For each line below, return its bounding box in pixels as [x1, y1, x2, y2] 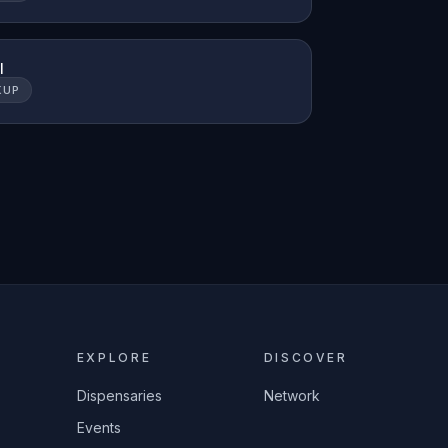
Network [263, 387, 320, 404]
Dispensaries [76, 387, 162, 404]
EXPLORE [76, 350, 152, 365]
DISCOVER [263, 350, 348, 365]
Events [76, 419, 121, 436]
